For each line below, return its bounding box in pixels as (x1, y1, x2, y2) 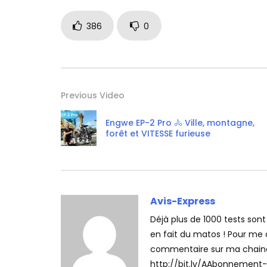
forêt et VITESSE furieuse (105, 128, 210, 140)
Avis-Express (150, 194, 215, 209)
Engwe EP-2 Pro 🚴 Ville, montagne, (105, 117, 254, 129)
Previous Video (61, 89, 125, 102)
